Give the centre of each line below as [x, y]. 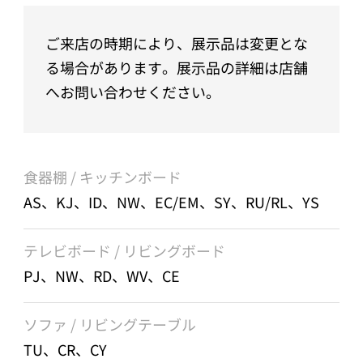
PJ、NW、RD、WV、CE [102, 275]
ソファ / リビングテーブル [110, 325]
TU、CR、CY [66, 350]
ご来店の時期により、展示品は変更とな [177, 43]
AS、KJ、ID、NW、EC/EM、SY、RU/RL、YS [172, 201]
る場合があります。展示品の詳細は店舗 [177, 68]
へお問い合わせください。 [133, 92]
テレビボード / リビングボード [125, 250]
